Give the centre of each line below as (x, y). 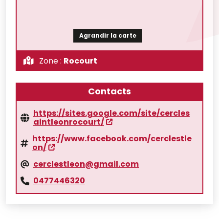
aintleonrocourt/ (69, 122)
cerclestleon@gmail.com (86, 164)
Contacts (109, 91)
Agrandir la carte (108, 35)
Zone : (50, 61)
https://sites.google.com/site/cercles (111, 113)
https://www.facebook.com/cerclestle (112, 138)
